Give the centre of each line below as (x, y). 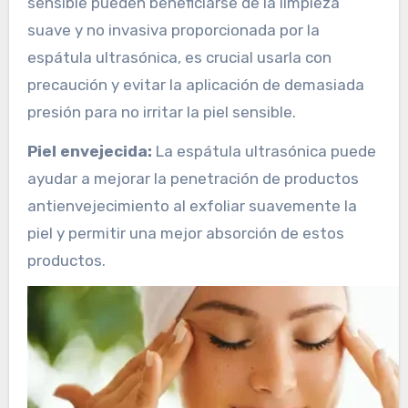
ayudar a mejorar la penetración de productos (193, 179)
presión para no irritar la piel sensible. (161, 112)
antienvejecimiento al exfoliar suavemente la (192, 206)
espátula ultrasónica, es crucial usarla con (179, 58)
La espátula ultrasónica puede (264, 152)
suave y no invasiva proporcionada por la (173, 31)
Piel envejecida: (89, 152)
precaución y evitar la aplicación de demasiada (195, 85)
